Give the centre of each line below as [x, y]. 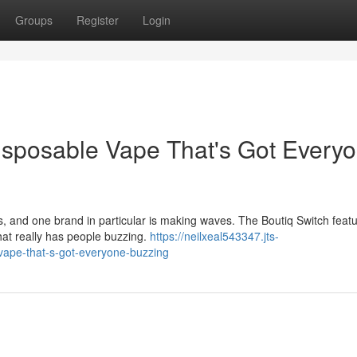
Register [98, 20]
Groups [34, 20]
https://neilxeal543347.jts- [214, 236]
